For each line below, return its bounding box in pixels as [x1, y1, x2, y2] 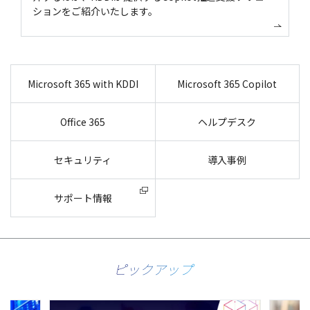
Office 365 [60, 115, 106, 129]
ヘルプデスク [198, 115, 257, 129]
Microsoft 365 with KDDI [27, 77, 138, 91]
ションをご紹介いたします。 [32, 3, 158, 18]
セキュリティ [54, 153, 112, 167]
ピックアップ [113, 259, 192, 279]
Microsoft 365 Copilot [177, 77, 277, 91]
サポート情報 [53, 191, 112, 206]
